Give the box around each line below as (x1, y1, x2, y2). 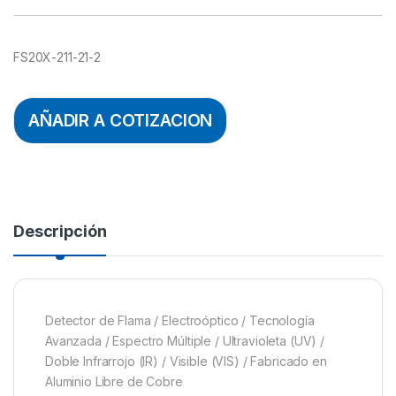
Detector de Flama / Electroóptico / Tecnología (45, 312, 315, 328)
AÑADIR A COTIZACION (28, 110, 213, 132)
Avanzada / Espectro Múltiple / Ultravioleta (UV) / (45, 332, 324, 348)
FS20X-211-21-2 (13, 49, 102, 65)
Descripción (13, 221, 107, 240)
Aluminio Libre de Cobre (45, 373, 183, 389)
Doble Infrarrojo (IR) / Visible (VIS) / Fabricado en (45, 353, 327, 369)
